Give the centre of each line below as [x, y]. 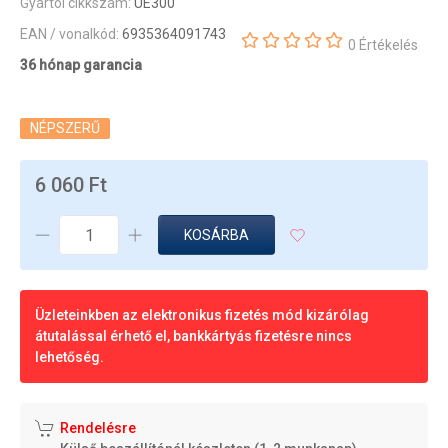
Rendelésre [98, 428]
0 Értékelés [383, 44]
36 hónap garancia [81, 65]
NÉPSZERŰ [65, 128]
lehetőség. [69, 357]
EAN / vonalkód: [71, 34]
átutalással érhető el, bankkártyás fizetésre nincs [193, 336]
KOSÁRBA [216, 235]
